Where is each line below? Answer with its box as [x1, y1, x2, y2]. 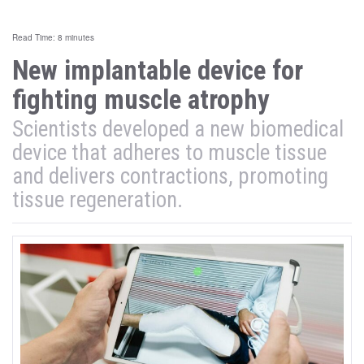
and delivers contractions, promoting [12, 163, 328, 189]
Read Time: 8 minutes [12, 32, 94, 43]
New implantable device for [12, 54, 303, 86]
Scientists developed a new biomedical [12, 116, 344, 142]
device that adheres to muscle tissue [12, 140, 327, 166]
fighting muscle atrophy [12, 84, 270, 115]
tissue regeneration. [12, 187, 183, 213]
